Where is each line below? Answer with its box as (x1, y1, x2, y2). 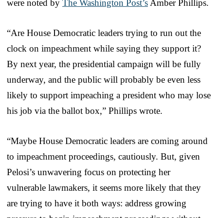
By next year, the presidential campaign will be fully (7, 58, 201, 69)
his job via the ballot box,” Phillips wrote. (7, 105, 163, 116)
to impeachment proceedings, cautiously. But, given (7, 151, 200, 162)
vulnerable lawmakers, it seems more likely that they (7, 182, 201, 193)
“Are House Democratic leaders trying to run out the (7, 27, 201, 38)
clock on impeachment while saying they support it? (7, 43, 201, 54)
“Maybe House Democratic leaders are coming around (7, 135, 208, 146)
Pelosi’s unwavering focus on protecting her (7, 166, 170, 177)
